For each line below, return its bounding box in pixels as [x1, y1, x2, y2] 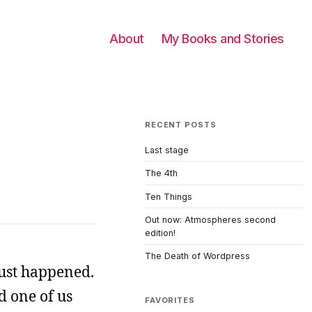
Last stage [145, 144, 189, 155]
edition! [145, 228, 175, 239]
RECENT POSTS [145, 120, 217, 130]
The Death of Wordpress [145, 251, 250, 262]
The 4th [145, 168, 178, 179]
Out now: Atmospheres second [145, 214, 276, 226]
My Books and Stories [161, 31, 284, 46]
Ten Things [145, 191, 192, 202]
